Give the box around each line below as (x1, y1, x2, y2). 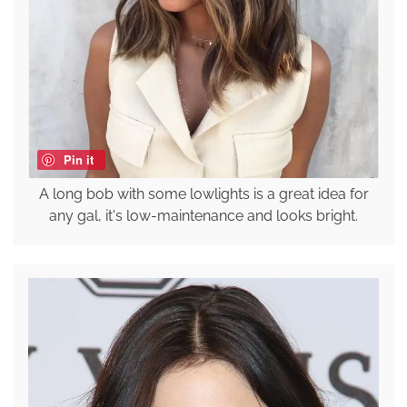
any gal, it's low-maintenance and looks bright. (49, 207, 358, 225)
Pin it (63, 151, 94, 169)
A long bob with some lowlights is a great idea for (38, 185, 369, 203)
